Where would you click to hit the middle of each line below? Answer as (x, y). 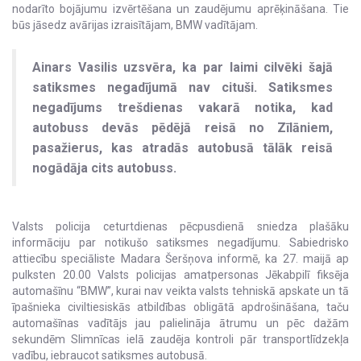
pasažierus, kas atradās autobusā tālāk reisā (183, 148)
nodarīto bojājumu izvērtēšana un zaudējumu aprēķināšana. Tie (180, 9)
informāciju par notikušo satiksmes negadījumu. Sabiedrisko (180, 243)
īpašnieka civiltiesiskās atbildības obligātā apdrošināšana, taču (180, 307)
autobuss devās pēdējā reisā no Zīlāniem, (183, 128)
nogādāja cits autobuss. (104, 168)
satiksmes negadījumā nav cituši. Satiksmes (183, 87)
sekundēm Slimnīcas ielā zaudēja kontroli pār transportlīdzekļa (180, 339)
